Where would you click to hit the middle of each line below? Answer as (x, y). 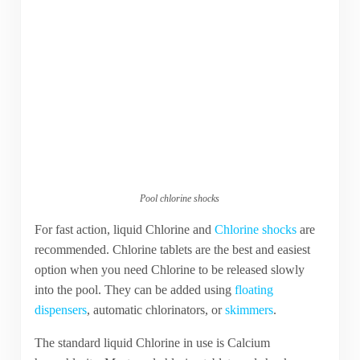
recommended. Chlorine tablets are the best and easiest (172, 249)
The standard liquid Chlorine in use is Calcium (152, 342)
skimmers (249, 309)
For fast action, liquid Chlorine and (124, 229)
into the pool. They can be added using (134, 289)
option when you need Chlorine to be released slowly (169, 269)
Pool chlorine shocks (180, 198)
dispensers (60, 309)
